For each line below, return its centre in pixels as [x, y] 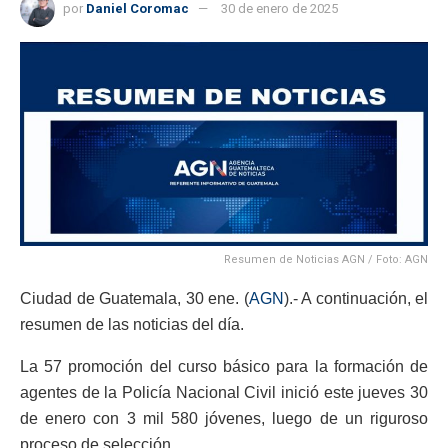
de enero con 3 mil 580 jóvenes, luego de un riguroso [224, 419]
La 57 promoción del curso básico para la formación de [224, 367]
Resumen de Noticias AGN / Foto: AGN [326, 260]
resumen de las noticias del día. [132, 325]
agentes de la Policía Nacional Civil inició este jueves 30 [224, 393]
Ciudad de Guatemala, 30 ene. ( [134, 299]
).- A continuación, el [355, 299]
